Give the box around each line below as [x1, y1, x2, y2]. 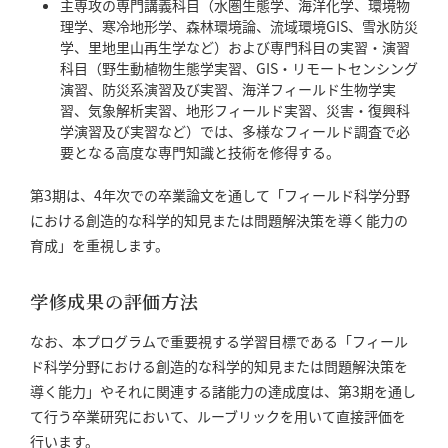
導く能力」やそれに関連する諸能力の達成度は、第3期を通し [30, 381, 416, 401]
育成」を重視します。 [30, 235, 169, 255]
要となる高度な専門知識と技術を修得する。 [60, 142, 340, 162]
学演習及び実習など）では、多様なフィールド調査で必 [60, 121, 410, 141]
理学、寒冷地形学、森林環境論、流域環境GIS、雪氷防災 [60, 16, 418, 36]
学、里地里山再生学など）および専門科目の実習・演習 [60, 37, 410, 57]
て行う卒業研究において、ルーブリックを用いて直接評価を [30, 406, 406, 426]
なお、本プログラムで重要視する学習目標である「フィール [30, 331, 408, 351]
